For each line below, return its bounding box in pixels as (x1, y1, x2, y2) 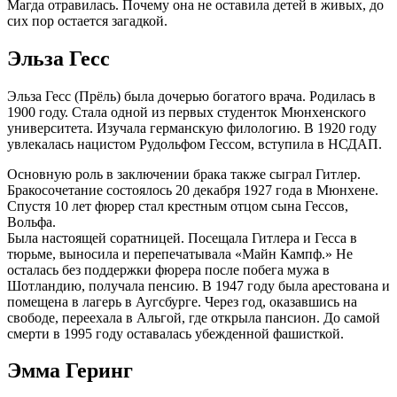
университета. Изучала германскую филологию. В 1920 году (7, 120, 377, 136)
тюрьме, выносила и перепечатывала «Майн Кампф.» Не (7, 245, 353, 261)
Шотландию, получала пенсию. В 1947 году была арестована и (7, 277, 390, 293)
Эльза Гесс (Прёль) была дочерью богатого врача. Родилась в (7, 88, 376, 104)
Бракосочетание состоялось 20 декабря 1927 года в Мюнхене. (7, 182, 378, 198)
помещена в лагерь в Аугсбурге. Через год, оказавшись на (7, 293, 357, 309)
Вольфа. (7, 214, 56, 230)
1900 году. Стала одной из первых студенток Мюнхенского (7, 104, 366, 120)
